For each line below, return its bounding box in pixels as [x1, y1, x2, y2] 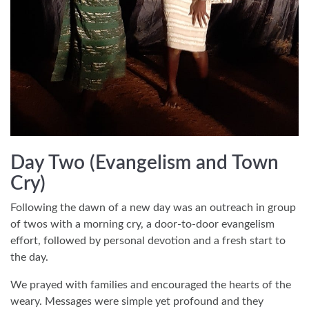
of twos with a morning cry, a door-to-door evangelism [10, 218, 275, 230]
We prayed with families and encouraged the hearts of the [10, 279, 291, 290]
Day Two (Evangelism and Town [10, 152, 279, 172]
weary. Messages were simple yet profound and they [10, 295, 263, 307]
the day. [10, 251, 48, 263]
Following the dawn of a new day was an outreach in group [10, 201, 296, 213]
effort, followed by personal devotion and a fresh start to [10, 235, 286, 246]
